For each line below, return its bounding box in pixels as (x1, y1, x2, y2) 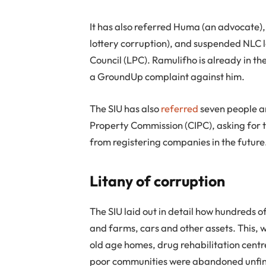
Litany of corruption (90, 172, 226, 191)
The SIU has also (90, 102, 161, 115)
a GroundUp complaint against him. (90, 70, 245, 83)
